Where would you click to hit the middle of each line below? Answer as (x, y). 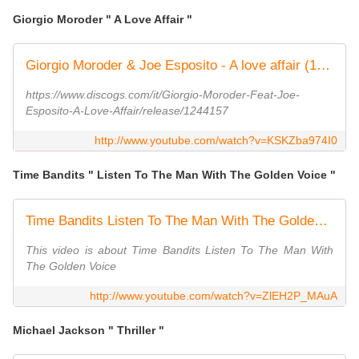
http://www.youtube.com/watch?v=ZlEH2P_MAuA (214, 296)
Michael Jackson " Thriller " (90, 331)
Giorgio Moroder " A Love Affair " (104, 20)
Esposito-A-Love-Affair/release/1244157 (127, 111)
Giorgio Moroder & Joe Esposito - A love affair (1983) (323, 66)
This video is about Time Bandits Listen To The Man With (179, 250)
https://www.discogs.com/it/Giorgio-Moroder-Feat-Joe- (163, 95)
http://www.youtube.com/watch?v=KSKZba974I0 (216, 141)
